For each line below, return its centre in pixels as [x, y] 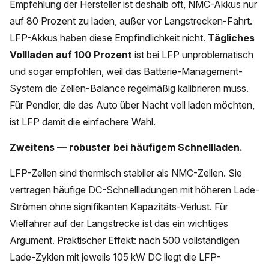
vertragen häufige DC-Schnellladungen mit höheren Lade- [134, 189]
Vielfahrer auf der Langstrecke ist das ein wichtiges [119, 223]
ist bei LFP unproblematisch [193, 55]
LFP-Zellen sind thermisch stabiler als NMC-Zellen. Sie [126, 173]
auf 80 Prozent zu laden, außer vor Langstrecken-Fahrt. [131, 21]
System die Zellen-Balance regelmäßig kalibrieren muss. [129, 89]
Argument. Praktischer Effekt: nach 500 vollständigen [125, 240]
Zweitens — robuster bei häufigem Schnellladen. [126, 147]
